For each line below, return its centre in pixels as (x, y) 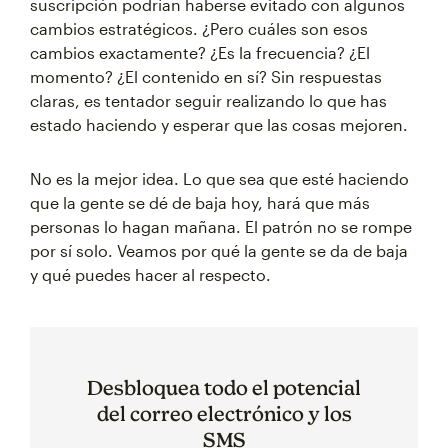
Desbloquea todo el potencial (224, 387)
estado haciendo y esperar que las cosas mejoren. (219, 124)
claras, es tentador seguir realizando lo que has (208, 100)
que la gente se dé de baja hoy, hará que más (200, 202)
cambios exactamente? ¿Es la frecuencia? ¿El (200, 52)
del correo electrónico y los (224, 413)
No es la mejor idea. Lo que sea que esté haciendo (219, 178)
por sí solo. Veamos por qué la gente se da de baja (219, 250)
